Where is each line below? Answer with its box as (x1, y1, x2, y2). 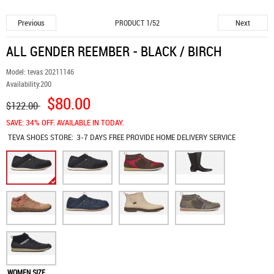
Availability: (6, 79, 40, 89)
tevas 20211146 (28, 67, 74, 76)
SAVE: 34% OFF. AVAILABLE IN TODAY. (6, 117, 124, 128)
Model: (6, 67, 28, 76)
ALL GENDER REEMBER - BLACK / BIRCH (6, 42, 221, 60)
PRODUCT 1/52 (114, 18, 160, 28)
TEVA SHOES (7, 131, 50, 143)
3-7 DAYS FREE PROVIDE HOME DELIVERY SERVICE (75, 131, 236, 143)
